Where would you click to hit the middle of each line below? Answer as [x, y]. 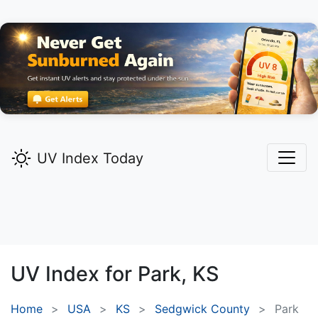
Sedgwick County [202, 309]
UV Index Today [90, 159]
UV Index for [74, 274]
